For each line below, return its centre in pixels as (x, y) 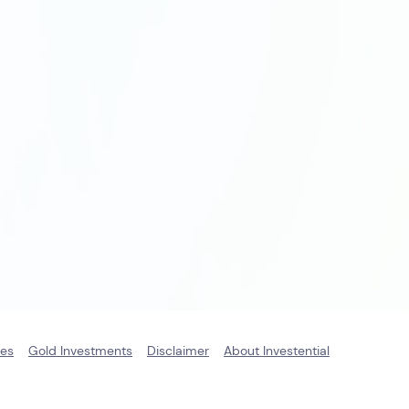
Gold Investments (80, 351)
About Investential (277, 351)
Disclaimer (178, 351)
